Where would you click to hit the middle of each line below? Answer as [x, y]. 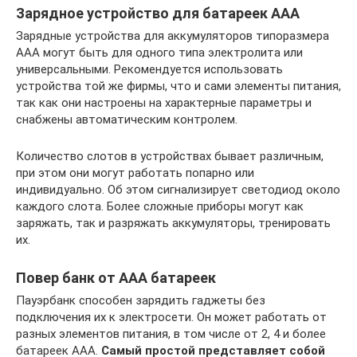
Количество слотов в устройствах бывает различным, [170, 157]
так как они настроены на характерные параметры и [164, 103]
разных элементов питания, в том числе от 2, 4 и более [171, 334]
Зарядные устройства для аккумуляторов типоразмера [173, 36]
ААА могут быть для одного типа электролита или [159, 53]
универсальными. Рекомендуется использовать [149, 70]
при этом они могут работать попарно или [135, 173]
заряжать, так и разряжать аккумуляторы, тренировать [173, 224]
